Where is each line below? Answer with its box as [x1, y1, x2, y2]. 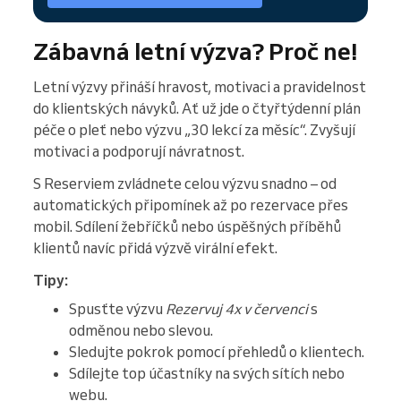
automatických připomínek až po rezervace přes [33, 195, 348, 214]
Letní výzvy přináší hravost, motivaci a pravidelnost [33, 77, 366, 96]
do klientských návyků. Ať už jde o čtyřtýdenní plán [33, 98, 361, 117]
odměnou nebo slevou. [69, 320, 213, 339]
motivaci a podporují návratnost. [33, 141, 244, 160]
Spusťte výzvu [69, 299, 166, 318]
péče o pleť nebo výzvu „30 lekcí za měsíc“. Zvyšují [33, 120, 355, 139]
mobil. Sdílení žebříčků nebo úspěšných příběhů [33, 217, 341, 235]
